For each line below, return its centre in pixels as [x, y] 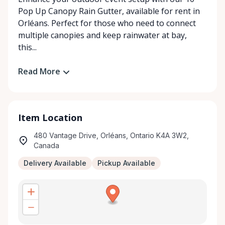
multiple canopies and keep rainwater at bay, [102, 35]
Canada [46, 145]
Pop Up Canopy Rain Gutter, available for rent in [109, 11]
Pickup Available [126, 163]
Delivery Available [55, 163]
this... [27, 47]
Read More [39, 71]
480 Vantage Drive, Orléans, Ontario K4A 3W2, [111, 135]
